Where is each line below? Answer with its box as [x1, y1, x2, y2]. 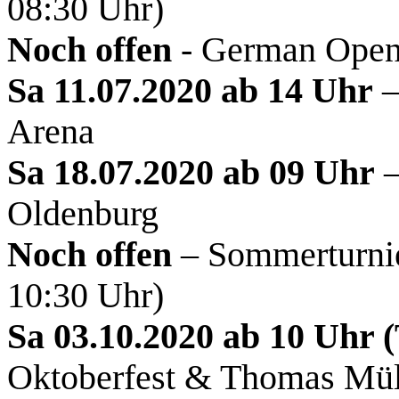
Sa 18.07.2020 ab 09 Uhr [7, 152, 375, 192]
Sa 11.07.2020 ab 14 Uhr [7, 70, 373, 110]
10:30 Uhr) [7, 275, 164, 315]
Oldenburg [7, 193, 159, 233]
